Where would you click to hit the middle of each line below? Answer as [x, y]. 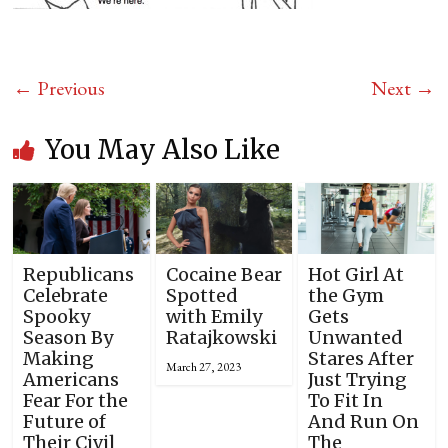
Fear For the [76, 401]
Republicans [79, 275]
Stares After [360, 359]
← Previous [59, 87]
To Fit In [345, 401]
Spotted [201, 296]
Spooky [57, 317]
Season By [68, 338]
